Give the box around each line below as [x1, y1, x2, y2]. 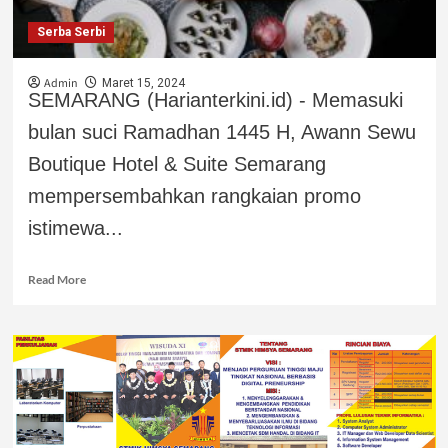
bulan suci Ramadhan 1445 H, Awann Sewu [27, 120, 416, 143]
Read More [27, 271, 86, 287]
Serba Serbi [36, 24, 105, 39]
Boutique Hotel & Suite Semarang [27, 152, 326, 175]
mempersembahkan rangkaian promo [27, 184, 361, 207]
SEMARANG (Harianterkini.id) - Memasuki [27, 88, 403, 111]
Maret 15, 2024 [101, 75, 185, 90]
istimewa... [27, 216, 123, 239]
